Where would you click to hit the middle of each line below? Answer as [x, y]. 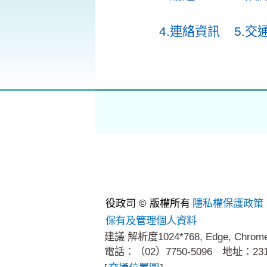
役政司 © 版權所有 [148, 203]
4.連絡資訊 [190, 31]
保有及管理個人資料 [151, 221]
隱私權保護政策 [228, 203]
